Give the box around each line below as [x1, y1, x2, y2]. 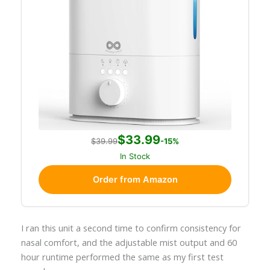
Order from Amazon [92, 174, 178, 185]
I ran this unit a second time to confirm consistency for [20, 222, 241, 234]
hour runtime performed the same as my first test [20, 251, 224, 263]
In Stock [120, 151, 150, 161]
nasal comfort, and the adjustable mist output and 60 [20, 236, 237, 249]
